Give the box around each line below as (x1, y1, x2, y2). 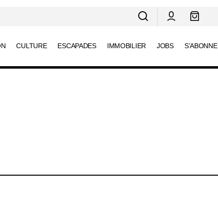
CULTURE (16, 42, 47, 50)
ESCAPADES (57, 42, 96, 50)
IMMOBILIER (107, 42, 146, 50)
